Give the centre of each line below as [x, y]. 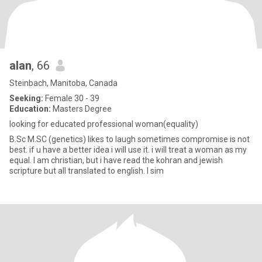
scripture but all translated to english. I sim [155, 171]
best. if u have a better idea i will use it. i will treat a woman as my [80, 150]
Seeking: [26, 98]
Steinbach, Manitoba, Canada [63, 83]
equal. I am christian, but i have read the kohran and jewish [116, 160]
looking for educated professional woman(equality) [104, 124]
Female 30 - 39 [71, 98]
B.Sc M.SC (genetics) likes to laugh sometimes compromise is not [130, 139]
